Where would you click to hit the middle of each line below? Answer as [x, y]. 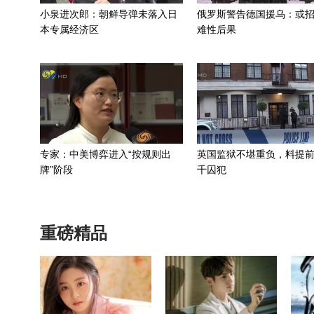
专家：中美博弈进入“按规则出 [105, 154]
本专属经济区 [69, 29]
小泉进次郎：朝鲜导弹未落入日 [109, 14]
